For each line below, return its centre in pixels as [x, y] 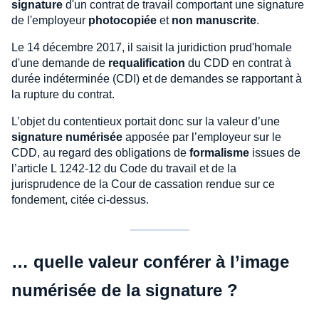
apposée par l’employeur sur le [202, 137]
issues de [275, 152]
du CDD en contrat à [238, 63]
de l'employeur [50, 20]
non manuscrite [214, 20]
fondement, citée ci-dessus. [80, 199]
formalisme [219, 152]
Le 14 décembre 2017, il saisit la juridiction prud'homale [152, 47]
